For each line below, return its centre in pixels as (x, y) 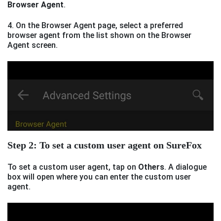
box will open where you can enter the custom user (99, 177)
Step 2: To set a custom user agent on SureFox (105, 145)
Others (151, 167)
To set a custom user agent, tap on (73, 167)
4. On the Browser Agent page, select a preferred (95, 26)
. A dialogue (185, 167)
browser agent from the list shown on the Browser (99, 36)
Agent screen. (33, 45)
